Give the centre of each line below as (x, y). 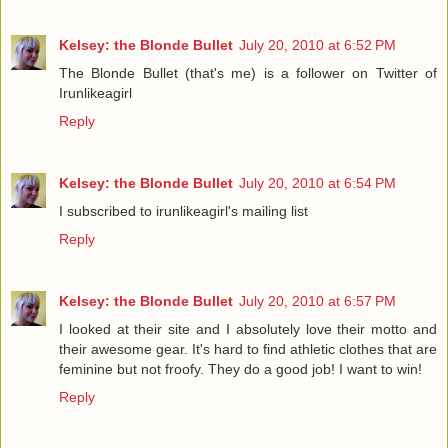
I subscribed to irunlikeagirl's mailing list (183, 210)
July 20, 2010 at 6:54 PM (317, 182)
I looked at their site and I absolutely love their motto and (248, 328)
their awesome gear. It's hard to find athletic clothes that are (248, 348)
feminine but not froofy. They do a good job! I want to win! (240, 368)
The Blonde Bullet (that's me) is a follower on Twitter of (248, 72)
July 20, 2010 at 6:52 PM (317, 44)
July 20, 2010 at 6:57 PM (317, 300)
